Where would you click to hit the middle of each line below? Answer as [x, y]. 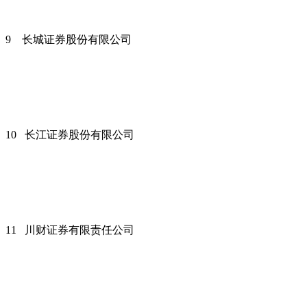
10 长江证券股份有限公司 [70, 134]
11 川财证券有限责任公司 [70, 230]
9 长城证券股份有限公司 [69, 39]
